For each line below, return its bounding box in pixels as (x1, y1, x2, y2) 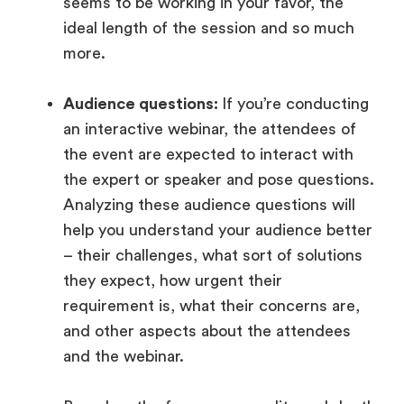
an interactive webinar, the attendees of (63, 120, 356, 137)
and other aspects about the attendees (63, 322, 351, 339)
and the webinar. (63, 347, 184, 364)
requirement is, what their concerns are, (63, 297, 360, 314)
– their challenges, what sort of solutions (63, 246, 363, 263)
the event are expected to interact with (63, 145, 353, 162)
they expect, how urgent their (63, 271, 282, 289)
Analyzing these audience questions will (63, 196, 355, 213)
